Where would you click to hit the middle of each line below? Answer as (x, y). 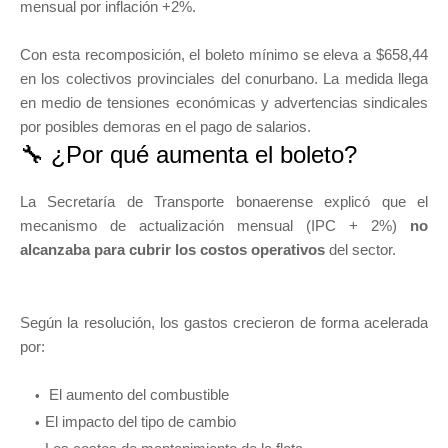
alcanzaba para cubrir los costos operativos (172, 250)
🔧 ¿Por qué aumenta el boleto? (188, 155)
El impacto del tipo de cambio (140, 422)
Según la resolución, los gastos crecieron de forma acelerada (224, 323)
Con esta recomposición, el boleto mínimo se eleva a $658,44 (224, 55)
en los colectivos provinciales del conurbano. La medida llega (224, 79)
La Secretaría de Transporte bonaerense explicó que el (224, 202)
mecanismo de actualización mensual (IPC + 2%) (215, 226)
